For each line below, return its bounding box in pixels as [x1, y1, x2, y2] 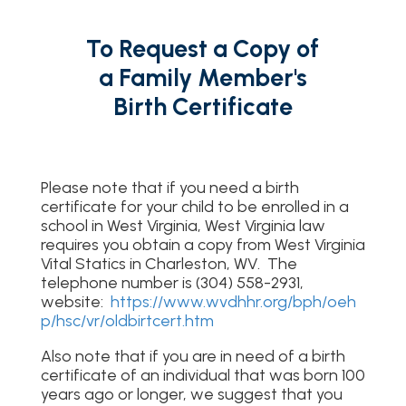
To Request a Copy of [86, 34, 320, 63]
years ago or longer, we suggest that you [40, 384, 343, 404]
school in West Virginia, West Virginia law [40, 216, 325, 236]
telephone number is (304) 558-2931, [40, 273, 304, 293]
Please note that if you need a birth [40, 178, 299, 198]
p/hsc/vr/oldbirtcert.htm [40, 311, 214, 331]
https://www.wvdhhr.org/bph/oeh [110, 292, 356, 312]
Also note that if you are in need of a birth [40, 346, 345, 366]
